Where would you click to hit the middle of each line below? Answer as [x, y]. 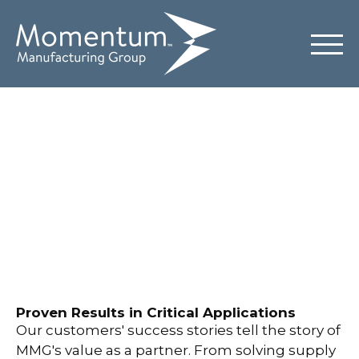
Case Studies [179, 162]
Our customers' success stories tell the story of [178, 330]
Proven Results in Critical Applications [156, 313]
